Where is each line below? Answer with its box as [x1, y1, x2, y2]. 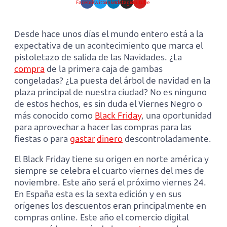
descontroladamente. [123, 133, 211, 145]
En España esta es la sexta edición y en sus [14, 188, 181, 200]
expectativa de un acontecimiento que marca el [14, 40, 203, 52]
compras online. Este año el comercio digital [14, 211, 188, 223]
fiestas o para [14, 133, 70, 145]
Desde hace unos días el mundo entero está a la [14, 28, 203, 40]
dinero [97, 133, 123, 145]
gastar [70, 133, 95, 145]
